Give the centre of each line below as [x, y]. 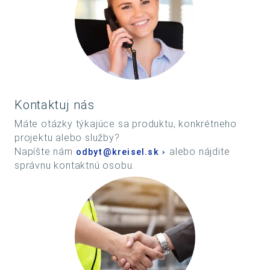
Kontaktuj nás [55, 105]
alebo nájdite [198, 152]
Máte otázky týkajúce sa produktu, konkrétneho [126, 124]
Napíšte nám [45, 152]
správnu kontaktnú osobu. [75, 166]
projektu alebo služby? [67, 138]
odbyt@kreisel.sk [117, 152]
